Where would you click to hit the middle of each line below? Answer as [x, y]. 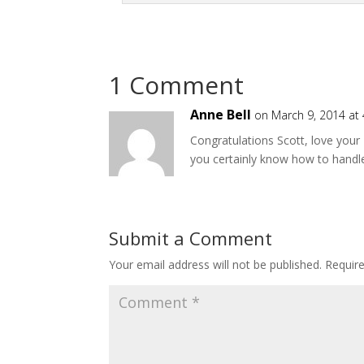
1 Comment [177, 84]
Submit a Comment [191, 238]
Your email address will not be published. [216, 264]
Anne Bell [221, 114]
